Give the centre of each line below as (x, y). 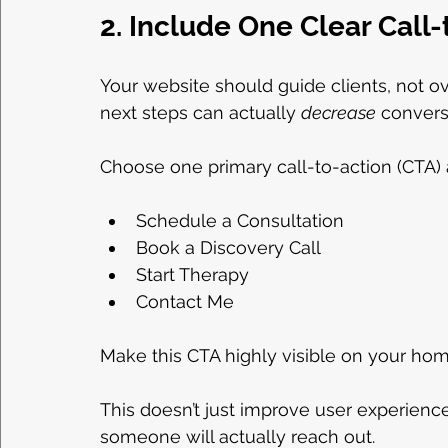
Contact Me (185, 302)
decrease (338, 113)
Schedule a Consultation (240, 221)
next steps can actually (200, 113)
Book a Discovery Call (228, 248)
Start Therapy (192, 275)
